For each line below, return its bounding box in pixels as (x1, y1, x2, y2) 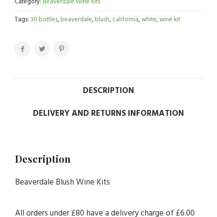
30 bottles (31, 15, 58, 25)
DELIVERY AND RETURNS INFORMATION (33, 107, 184, 120)
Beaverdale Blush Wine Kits (15, 176, 110, 189)
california (112, 15, 139, 25)
